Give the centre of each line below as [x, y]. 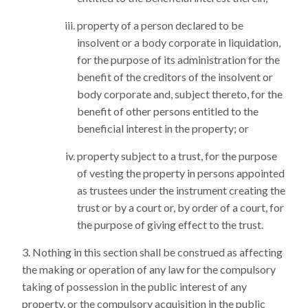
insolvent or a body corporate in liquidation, [179, 42]
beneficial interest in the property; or [163, 128]
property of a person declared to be [160, 25]
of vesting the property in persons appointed [181, 173]
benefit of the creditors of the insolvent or [175, 77]
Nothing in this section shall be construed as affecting [157, 252]
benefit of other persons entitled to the [168, 111]
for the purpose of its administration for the [178, 59]
